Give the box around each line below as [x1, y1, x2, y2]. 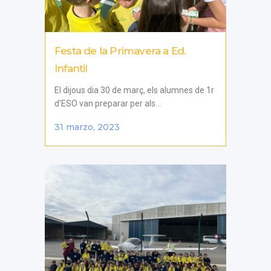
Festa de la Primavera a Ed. [54, 44, 186, 57]
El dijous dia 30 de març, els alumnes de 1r [54, 85, 214, 95]
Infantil [54, 62, 88, 74]
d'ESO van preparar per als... [54, 98, 161, 108]
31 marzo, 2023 [54, 121, 120, 132]
